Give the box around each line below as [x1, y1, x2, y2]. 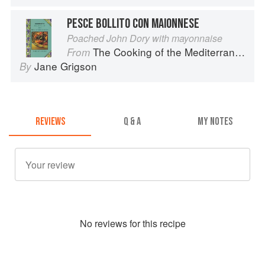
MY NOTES [197, 115, 232, 128]
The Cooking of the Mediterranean [93, 44, 235, 59]
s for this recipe [122, 216, 186, 231]
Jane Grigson [34, 58, 97, 73]
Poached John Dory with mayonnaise [67, 31, 222, 45]
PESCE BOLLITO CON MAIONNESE [67, 15, 199, 32]
